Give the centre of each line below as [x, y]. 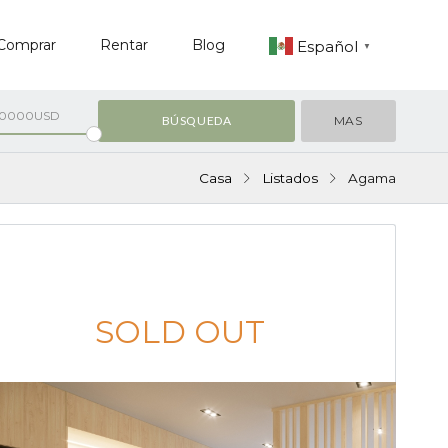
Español [327, 46]
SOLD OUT [180, 331]
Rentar [123, 45]
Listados [290, 177]
